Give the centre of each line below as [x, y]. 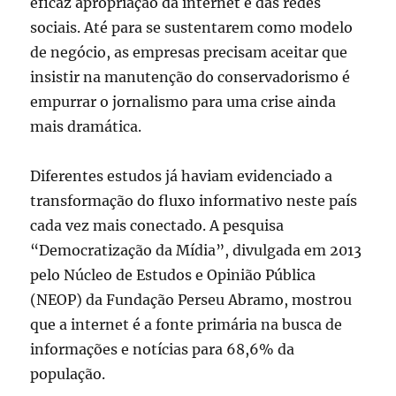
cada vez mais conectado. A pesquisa [157, 226]
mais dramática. [86, 127]
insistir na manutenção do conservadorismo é [190, 77]
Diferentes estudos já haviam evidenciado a [182, 176]
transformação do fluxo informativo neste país [194, 201]
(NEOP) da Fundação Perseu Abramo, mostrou [191, 300]
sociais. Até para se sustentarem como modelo [192, 28]
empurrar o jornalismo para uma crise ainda [183, 102]
